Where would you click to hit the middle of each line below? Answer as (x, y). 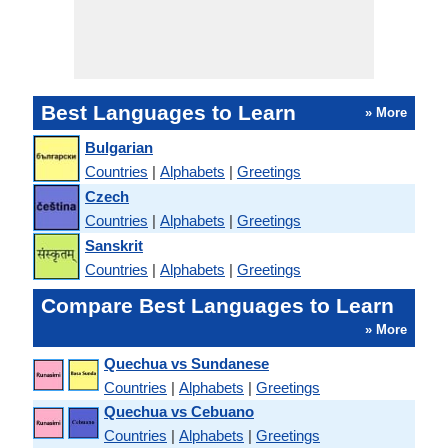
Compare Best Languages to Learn (217, 305)
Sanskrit (114, 245)
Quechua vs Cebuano (179, 411)
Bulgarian (119, 147)
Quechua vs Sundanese (186, 363)
